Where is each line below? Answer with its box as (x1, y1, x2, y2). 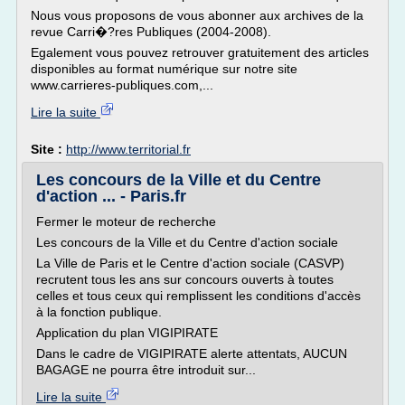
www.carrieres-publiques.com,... (31, 78, 213, 92)
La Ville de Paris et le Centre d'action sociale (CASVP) (36, 256, 344, 270)
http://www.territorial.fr (66, 142, 191, 156)
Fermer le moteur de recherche (36, 214, 216, 229)
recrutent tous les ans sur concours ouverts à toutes (36, 272, 334, 287)
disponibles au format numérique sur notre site (31, 61, 297, 76)
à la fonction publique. (36, 305, 162, 319)
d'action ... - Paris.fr (36, 187, 186, 205)
